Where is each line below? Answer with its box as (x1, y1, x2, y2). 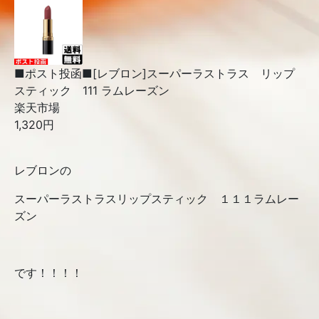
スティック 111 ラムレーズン (14, 83, 169, 98)
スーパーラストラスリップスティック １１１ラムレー (14, 192, 299, 206)
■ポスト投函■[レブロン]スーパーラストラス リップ (14, 66, 295, 80)
